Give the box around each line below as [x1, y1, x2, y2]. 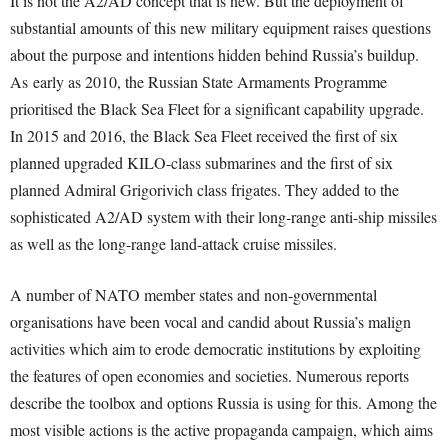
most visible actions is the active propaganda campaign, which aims [10, 419, 433, 440]
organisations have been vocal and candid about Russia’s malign [10, 311, 411, 332]
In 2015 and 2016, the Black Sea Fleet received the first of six [10, 125, 398, 146]
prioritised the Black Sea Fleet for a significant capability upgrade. [10, 98, 424, 119]
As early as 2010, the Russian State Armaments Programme [10, 71, 387, 92]
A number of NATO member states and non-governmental [10, 284, 377, 305]
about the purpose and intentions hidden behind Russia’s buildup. [10, 44, 419, 65]
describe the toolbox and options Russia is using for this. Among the [10, 392, 437, 413]
